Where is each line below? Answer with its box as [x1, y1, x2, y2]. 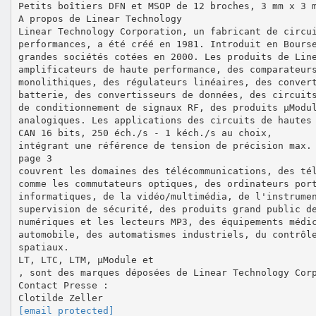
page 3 [18, 152, 52, 164]
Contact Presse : [18, 279, 109, 291]
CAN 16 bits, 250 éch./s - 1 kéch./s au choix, [18, 127, 272, 138]
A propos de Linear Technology [18, 13, 182, 24]
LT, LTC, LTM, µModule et [18, 254, 154, 265]
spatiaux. [18, 241, 69, 253]
